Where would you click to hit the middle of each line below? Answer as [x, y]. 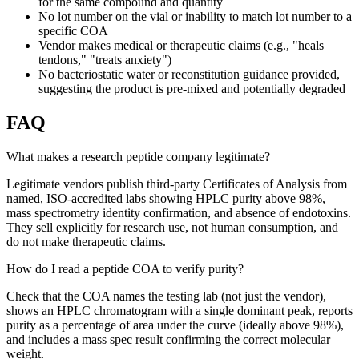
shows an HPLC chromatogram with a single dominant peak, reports [179, 310]
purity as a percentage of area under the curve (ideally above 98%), [175, 325]
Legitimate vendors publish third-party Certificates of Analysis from [177, 184]
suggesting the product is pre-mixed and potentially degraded [192, 88]
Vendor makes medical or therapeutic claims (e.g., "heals [181, 45]
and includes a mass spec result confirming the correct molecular [168, 339]
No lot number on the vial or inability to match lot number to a [195, 16]
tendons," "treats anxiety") [105, 59]
